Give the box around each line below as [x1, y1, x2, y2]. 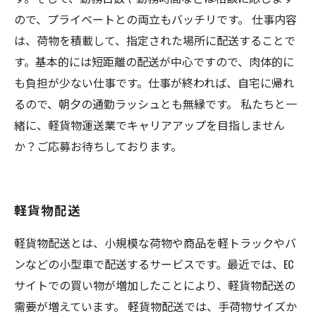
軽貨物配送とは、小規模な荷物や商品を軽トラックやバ [14, 234, 296, 251]
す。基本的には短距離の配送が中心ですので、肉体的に [14, 53, 294, 70]
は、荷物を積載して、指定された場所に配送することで [14, 32, 296, 49]
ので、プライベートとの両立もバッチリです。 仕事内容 [14, 11, 297, 28]
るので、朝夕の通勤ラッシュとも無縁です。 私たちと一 [14, 95, 297, 112]
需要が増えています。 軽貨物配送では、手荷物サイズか [14, 298, 297, 315]
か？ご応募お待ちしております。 [14, 138, 182, 154]
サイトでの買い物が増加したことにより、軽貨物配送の [14, 276, 296, 293]
